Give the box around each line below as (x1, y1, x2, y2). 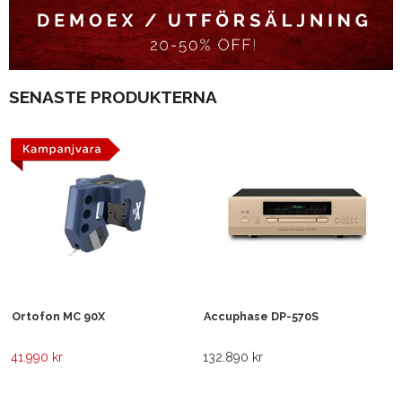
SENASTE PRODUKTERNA (9, 87, 217, 108)
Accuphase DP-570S (204, 310, 319, 324)
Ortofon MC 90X (12, 310, 105, 324)
